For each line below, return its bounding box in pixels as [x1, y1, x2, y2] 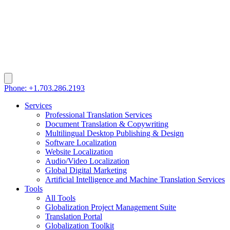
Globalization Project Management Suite [45, 202, 176, 212]
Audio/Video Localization [45, 156, 129, 165]
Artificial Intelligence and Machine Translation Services [45, 175, 225, 184]
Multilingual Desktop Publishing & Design [45, 128, 184, 138]
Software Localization [45, 138, 117, 147]
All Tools [45, 193, 75, 202]
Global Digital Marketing [45, 165, 127, 175]
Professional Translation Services [45, 110, 152, 119]
